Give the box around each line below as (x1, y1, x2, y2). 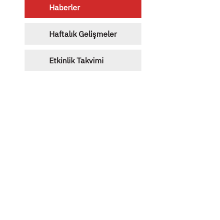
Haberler (49, 2, 80, 12)
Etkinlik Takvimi (49, 55, 104, 65)
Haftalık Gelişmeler (49, 28, 117, 39)
